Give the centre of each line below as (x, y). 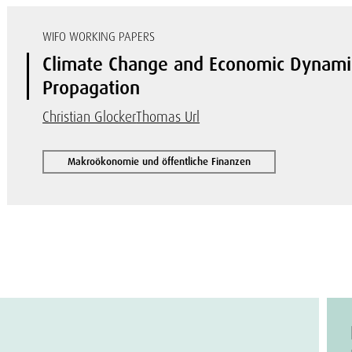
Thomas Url (168, 117)
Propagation (92, 88)
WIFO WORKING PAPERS (99, 37)
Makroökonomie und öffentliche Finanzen (159, 161)
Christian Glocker (90, 117)
